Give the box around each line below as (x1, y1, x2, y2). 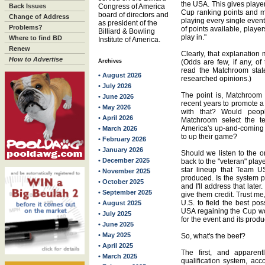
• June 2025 (98, 221, 134, 228)
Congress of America (98, 2, 165, 11)
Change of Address (9, 13, 69, 20)
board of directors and (98, 11, 169, 19)
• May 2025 (98, 231, 131, 238)
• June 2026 (98, 93, 134, 100)
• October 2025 (98, 178, 144, 185)
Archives (98, 58, 122, 64)
